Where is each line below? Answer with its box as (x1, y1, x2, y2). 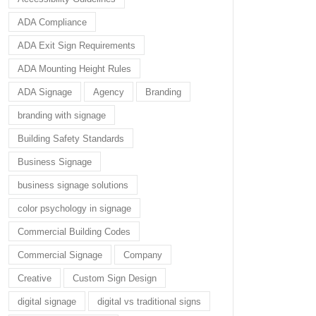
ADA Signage (18, 86, 72, 97)
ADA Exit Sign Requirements (18, 39, 135, 51)
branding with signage (18, 109, 106, 121)
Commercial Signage (18, 249, 102, 260)
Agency (93, 86, 124, 97)
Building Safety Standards (18, 133, 124, 144)
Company (123, 249, 162, 260)
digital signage (18, 296, 76, 307)
